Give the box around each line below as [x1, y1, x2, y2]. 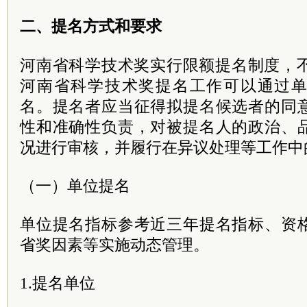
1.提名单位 [20, 274, 95, 292]
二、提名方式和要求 [20, 17, 162, 35]
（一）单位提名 [20, 177, 130, 195]
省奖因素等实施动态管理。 [20, 236, 209, 254]
